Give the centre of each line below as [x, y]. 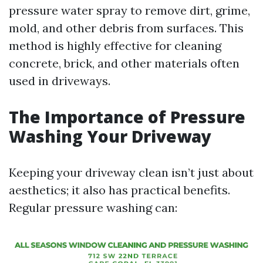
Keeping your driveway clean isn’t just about [131, 172]
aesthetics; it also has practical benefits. [119, 190]
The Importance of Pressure [127, 117]
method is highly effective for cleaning [115, 45]
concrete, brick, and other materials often [124, 63]
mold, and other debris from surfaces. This [126, 28]
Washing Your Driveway [110, 136]
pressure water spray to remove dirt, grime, [129, 10]
